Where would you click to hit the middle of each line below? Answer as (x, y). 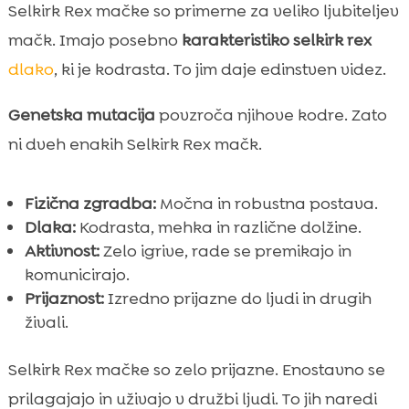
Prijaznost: (64, 298)
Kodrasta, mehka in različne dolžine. (218, 227)
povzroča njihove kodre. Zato (271, 115)
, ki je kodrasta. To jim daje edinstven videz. (220, 69)
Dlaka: (50, 227)
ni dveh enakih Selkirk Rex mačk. (135, 144)
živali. (46, 322)
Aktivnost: (62, 251)
